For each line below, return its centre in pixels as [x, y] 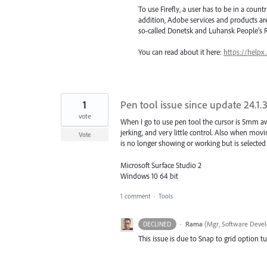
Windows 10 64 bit [149, 176]
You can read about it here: [181, 52]
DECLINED [157, 224]
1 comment [135, 196]
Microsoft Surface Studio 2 [161, 165]
